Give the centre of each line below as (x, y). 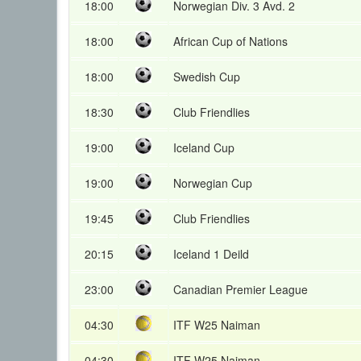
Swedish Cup (207, 77)
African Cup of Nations (230, 41)
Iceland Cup (204, 147)
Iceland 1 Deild (211, 254)
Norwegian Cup (213, 183)
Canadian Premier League (241, 289)
